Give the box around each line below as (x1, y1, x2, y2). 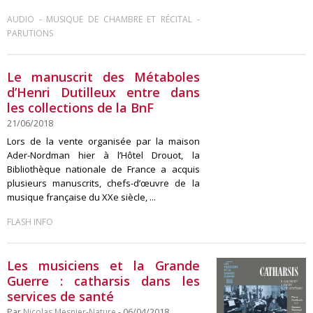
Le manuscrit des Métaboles (7, 68, 200, 85)
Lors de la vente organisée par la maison (7, 135, 200, 147)
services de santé (7, 288, 114, 305)
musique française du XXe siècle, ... (7, 191, 156, 203)
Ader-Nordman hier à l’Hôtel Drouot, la (7, 149, 200, 161)
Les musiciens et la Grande (7, 257, 200, 274)
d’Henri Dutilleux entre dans (7, 84, 200, 101)
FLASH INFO (7, 216, 53, 228)
